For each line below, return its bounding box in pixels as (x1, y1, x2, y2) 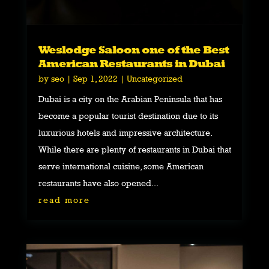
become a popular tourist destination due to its (38, 110, 218, 121)
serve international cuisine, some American (38, 160, 204, 171)
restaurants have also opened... (38, 177, 159, 188)
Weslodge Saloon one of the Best (38, 43, 229, 56)
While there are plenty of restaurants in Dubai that (38, 144, 231, 154)
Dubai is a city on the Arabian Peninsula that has (38, 93, 222, 104)
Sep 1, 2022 (73, 73, 118, 83)
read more (38, 194, 90, 205)
